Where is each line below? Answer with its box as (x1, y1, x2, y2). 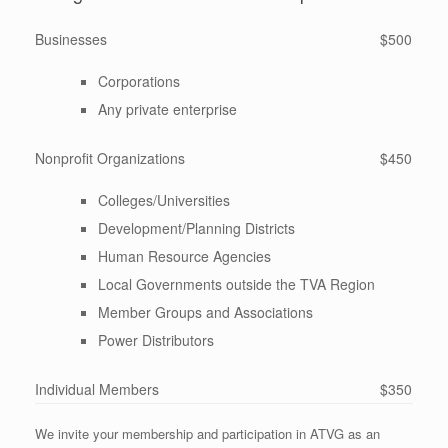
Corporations (98, 71, 180, 92)
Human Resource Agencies (98, 246, 271, 267)
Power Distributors (98, 330, 214, 351)
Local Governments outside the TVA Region (98, 274, 375, 295)
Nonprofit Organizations (35, 148, 185, 169)
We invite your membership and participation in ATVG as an (35, 424, 380, 444)
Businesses (35, 29, 107, 50)
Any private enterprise (98, 99, 237, 120)
